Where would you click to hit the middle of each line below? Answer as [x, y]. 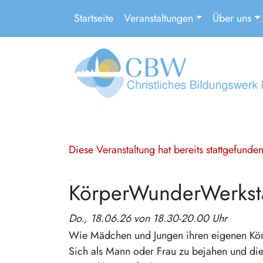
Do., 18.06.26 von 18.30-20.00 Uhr [148, 219]
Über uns [232, 18]
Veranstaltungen [159, 18]
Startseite [94, 18]
